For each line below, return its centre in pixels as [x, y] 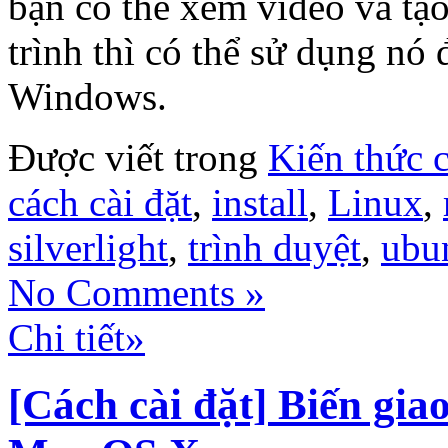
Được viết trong [138, 158]
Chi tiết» [76, 338]
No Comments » [136, 293]
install [260, 203]
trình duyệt [274, 248]
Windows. [87, 97]
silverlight [88, 248]
